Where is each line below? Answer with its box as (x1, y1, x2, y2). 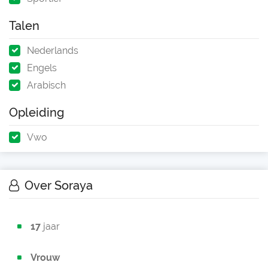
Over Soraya (22, 178, 93, 193)
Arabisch (27, 80, 66, 91)
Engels (27, 62, 57, 74)
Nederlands (27, 45, 78, 56)
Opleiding (9, 105, 64, 120)
